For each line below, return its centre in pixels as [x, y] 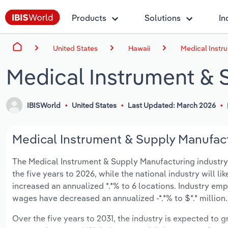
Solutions [163, 18]
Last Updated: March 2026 [172, 106]
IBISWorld [44, 106]
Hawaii [139, 48]
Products [89, 18]
